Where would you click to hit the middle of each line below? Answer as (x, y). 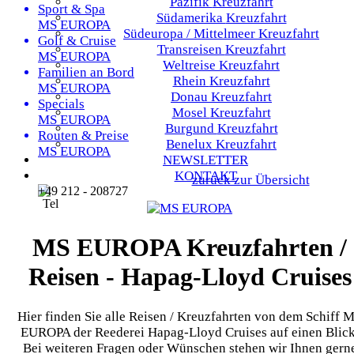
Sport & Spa (72, 9)
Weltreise (191, 65)
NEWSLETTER (205, 160)
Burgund (191, 128)
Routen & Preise (83, 136)
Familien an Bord (86, 72)
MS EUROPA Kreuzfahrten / (190, 248)
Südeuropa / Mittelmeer (191, 34)
